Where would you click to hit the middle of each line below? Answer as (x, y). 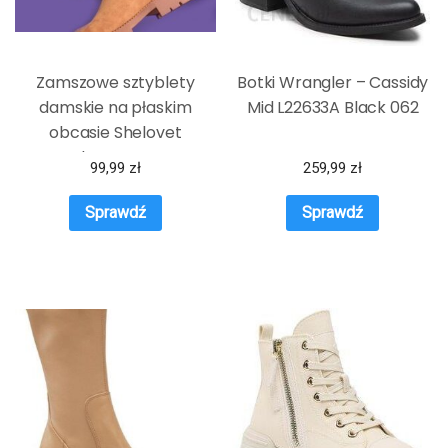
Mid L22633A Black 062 (332, 108)
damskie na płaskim (115, 108)
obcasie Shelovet (115, 133)
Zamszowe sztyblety (115, 83)
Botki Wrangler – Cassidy (333, 83)
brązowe (115, 158)
